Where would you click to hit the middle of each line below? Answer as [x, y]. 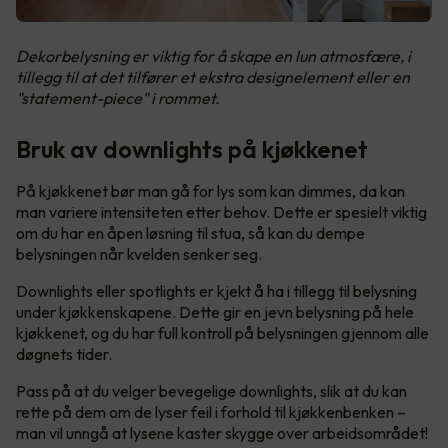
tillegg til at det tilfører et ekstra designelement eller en [213, 76]
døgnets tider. [64, 353]
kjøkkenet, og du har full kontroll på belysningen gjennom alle [222, 332]
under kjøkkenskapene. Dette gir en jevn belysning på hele [215, 311]
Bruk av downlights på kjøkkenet [194, 148]
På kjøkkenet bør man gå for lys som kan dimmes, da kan [210, 190]
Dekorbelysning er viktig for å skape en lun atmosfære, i [213, 55]
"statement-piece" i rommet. [118, 97]
